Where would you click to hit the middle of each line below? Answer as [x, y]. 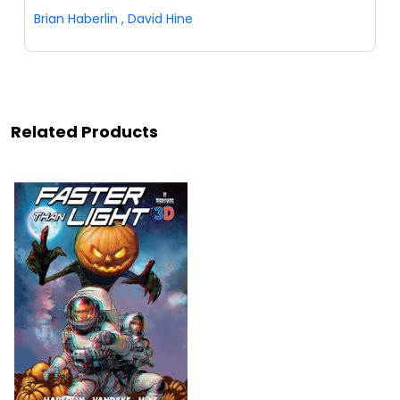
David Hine [160, 19]
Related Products [84, 132]
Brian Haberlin [76, 19]
